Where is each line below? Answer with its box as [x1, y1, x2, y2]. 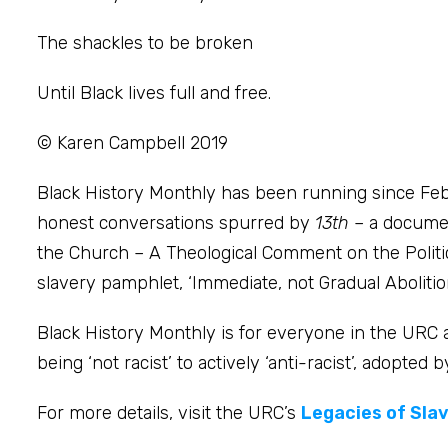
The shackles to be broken [37, 31, 253, 54]
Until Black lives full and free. [37, 81, 271, 104]
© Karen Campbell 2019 [37, 131, 228, 154]
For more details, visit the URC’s [37, 401, 301, 424]
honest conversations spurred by [37, 211, 315, 234]
